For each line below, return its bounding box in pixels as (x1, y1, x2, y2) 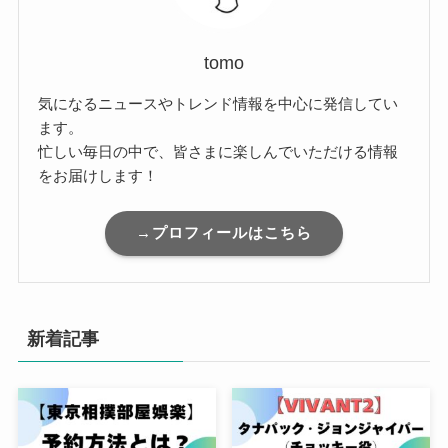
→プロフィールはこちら (136, 224, 312, 242)
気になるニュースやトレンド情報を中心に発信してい (38, 94, 399, 112)
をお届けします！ (38, 166, 159, 184)
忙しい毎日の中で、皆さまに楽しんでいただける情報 (38, 142, 399, 160)
